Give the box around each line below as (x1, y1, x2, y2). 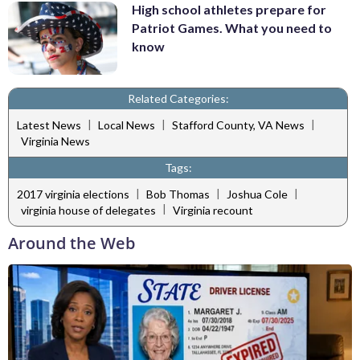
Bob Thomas (146, 187, 210, 202)
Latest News (17, 118, 81, 133)
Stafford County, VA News (172, 118, 305, 133)
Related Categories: (127, 91, 229, 105)
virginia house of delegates (21, 202, 156, 217)
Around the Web (8, 231, 135, 254)
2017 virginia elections (17, 187, 129, 202)
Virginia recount (173, 202, 253, 217)
